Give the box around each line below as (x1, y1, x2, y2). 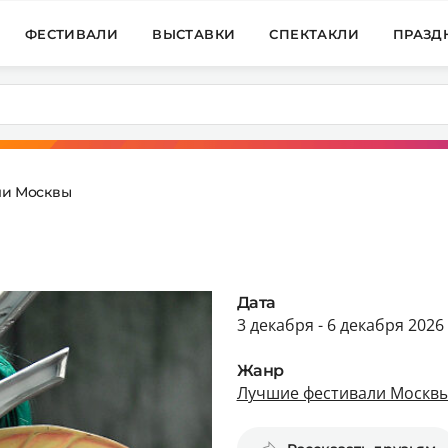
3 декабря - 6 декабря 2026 (236, 313, 444, 336)
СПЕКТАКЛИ (269, 25, 359, 42)
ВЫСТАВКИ (152, 25, 236, 42)
